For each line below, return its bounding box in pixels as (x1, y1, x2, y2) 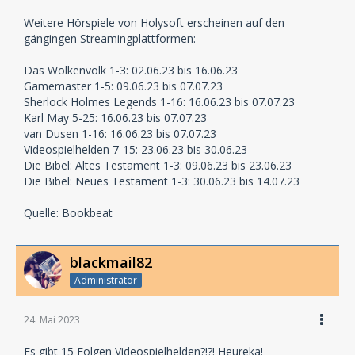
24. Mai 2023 (24, 313, 80, 327)
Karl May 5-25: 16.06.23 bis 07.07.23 (24, 109, 207, 125)
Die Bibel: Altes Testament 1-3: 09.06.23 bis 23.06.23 (24, 157, 292, 173)
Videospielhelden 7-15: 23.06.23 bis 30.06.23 (24, 141, 247, 157)
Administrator (74, 273, 137, 288)
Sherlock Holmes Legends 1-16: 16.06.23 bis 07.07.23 (24, 94, 295, 109)
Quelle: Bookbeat (24, 204, 113, 220)
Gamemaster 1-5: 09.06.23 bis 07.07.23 (24, 78, 223, 94)
